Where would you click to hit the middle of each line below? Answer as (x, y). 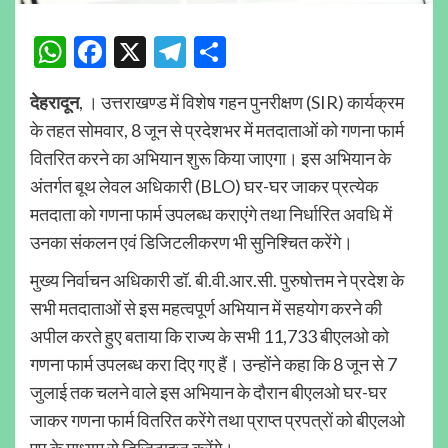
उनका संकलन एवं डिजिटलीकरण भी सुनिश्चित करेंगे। (191, 241)
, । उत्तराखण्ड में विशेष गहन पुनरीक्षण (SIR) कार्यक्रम (241, 101)
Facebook (172, 51)
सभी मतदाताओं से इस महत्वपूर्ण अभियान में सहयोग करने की (206, 307)
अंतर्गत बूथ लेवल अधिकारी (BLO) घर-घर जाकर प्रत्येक (204, 185)
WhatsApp (140, 51)
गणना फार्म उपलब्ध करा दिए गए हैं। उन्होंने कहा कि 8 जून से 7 (213, 363)
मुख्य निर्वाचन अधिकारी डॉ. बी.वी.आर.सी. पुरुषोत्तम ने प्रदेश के (217, 279)
